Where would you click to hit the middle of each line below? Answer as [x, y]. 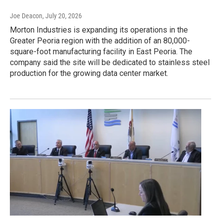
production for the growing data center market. [89, 73]
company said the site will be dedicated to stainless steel [110, 62]
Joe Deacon [26, 16]
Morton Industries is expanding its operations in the [99, 30]
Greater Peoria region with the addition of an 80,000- [100, 40]
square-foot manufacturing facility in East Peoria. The [101, 51]
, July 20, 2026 [62, 16]
